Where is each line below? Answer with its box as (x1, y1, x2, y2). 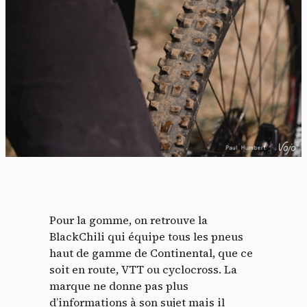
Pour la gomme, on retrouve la (49, 212, 208, 228)
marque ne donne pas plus (49, 278, 188, 294)
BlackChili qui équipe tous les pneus (49, 229, 243, 245)
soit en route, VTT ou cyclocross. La (49, 262, 237, 278)
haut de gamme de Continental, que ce (49, 245, 253, 261)
